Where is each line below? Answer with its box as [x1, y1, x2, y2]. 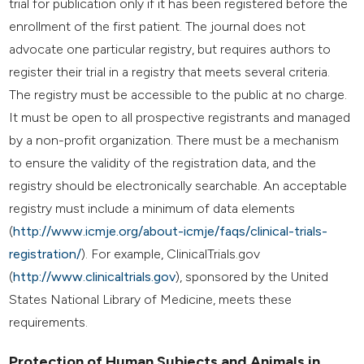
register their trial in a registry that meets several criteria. [9, 63, 331, 80]
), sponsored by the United [175, 268, 329, 284]
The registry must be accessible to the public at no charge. [9, 86, 348, 102]
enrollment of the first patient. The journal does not [9, 18, 306, 34]
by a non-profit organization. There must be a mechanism [9, 132, 340, 148]
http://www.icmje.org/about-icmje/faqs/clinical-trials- [13, 223, 328, 239]
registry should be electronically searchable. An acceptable [9, 177, 348, 193]
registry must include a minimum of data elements [9, 200, 296, 216]
